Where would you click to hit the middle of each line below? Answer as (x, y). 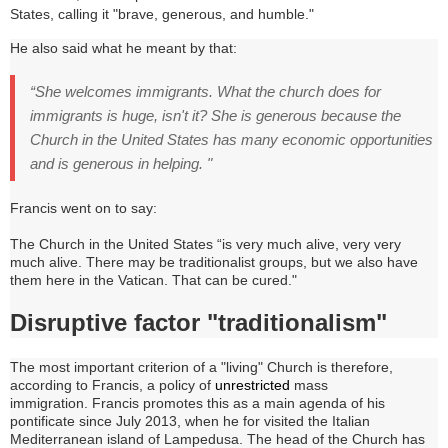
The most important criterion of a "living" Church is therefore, (201, 367)
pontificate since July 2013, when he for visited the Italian (190, 421)
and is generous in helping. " (121, 164)
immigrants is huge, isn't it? (120, 116)
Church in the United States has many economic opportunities (231, 140)
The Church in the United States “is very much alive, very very (205, 244)
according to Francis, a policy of (112, 385)
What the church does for (299, 92)
